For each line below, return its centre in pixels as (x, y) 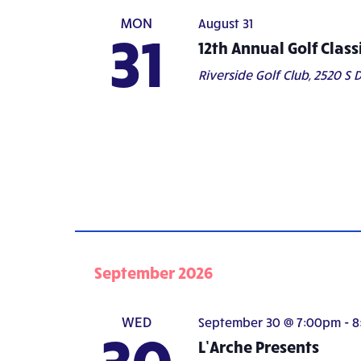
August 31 (225, 23)
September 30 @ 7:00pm (269, 322)
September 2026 (154, 272)
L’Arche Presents (258, 346)
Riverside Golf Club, (255, 74)
